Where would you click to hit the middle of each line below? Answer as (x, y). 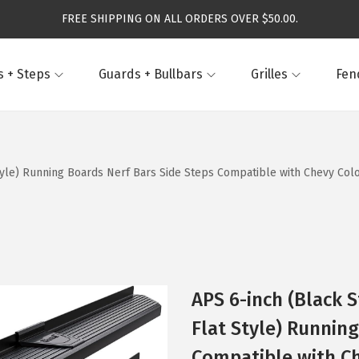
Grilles (269, 74)
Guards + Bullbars (151, 74)
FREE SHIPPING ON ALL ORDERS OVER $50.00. (179, 19)
